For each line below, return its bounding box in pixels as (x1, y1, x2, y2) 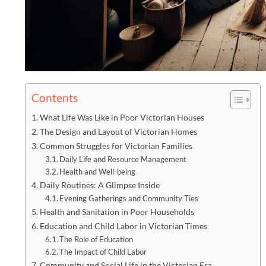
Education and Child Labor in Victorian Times (39, 221, 207, 232)
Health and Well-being (59, 167, 136, 177)
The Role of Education (59, 235, 134, 245)
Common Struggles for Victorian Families (39, 141, 192, 151)
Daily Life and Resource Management (59, 154, 187, 164)
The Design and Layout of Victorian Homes (39, 126, 197, 137)
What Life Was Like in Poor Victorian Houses (39, 112, 204, 123)
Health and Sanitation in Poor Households (39, 207, 194, 217)
